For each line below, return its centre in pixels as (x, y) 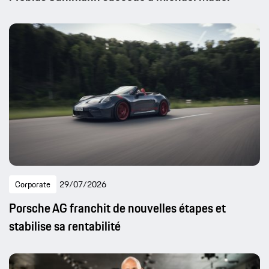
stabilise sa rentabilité (65, 226)
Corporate (33, 184)
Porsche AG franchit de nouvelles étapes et (117, 208)
